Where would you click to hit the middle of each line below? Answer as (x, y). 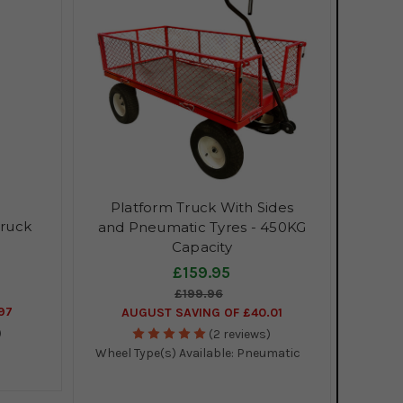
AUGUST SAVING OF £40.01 (201, 312)
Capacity (201, 246)
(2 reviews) (240, 334)
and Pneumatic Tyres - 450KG (202, 227)
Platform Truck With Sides (202, 207)
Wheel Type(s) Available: (164, 353)
